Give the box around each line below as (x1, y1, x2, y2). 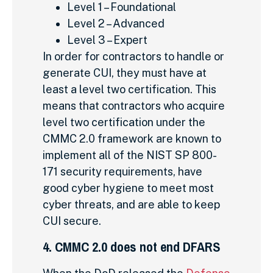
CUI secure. (43, 214, 101, 228)
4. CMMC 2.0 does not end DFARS (43, 237, 221, 256)
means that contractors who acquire (43, 99, 225, 113)
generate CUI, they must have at (43, 66, 207, 80)
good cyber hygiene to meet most (43, 182, 214, 195)
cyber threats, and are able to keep (43, 198, 220, 211)
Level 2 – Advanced (67, 17, 165, 30)
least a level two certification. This (43, 83, 216, 96)
